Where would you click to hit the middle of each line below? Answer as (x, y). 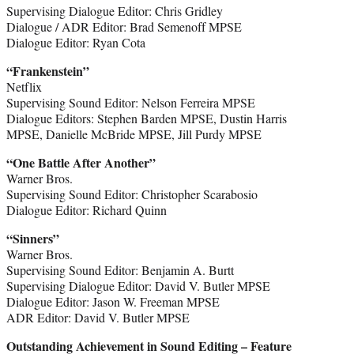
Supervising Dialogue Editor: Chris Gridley (115, 10)
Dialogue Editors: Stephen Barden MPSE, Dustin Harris (147, 118)
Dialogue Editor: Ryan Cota (76, 42)
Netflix (24, 86)
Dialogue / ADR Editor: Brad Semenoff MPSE (124, 26)
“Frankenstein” (48, 70)
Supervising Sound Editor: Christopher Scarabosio (132, 194)
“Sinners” (33, 238)
